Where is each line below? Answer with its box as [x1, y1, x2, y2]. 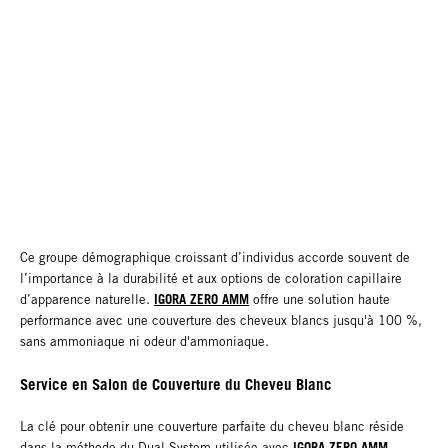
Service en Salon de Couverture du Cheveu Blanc [20, 374, 332, 393]
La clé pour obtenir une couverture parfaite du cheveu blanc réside [20, 418, 404, 434]
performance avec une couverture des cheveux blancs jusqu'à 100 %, [20, 312, 422, 328]
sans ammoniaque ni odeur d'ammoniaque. [20, 333, 269, 349]
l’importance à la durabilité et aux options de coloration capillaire [20, 270, 402, 286]
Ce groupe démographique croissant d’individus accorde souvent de [20, 249, 410, 265]
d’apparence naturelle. [20, 291, 154, 307]
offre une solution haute [249, 291, 390, 307]
